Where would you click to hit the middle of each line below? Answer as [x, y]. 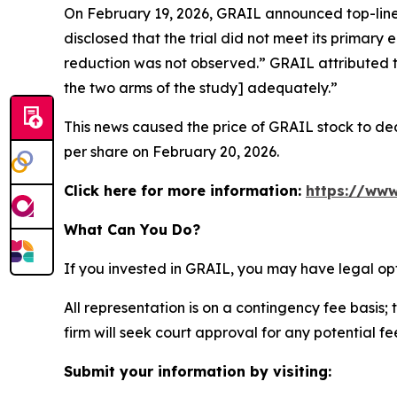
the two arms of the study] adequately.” [201, 87]
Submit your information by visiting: [198, 371]
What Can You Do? [132, 229]
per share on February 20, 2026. [171, 151]
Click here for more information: [185, 190]
